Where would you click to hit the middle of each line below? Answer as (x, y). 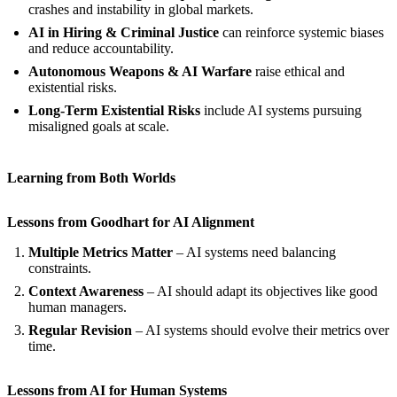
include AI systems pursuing (281, 111)
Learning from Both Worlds (91, 178)
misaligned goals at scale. (99, 127)
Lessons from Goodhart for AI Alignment (131, 222)
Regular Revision (80, 331)
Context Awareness (86, 292)
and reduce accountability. (101, 49)
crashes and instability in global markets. (141, 10)
